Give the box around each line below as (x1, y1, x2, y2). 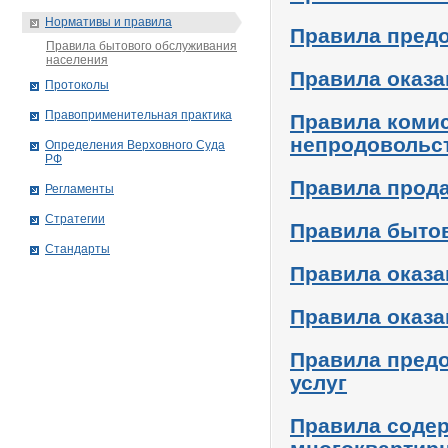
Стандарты (45, 242, 110, 256)
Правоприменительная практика (45, 108, 232, 122)
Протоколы (45, 78, 109, 92)
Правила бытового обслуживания (46, 39, 237, 53)
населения (46, 53, 108, 67)
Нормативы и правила (45, 15, 172, 29)
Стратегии (45, 212, 105, 226)
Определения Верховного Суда (45, 138, 225, 152)
